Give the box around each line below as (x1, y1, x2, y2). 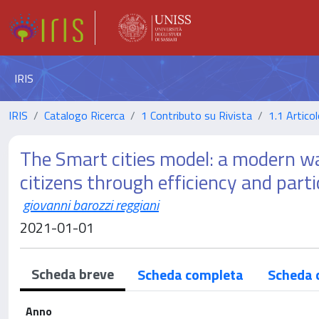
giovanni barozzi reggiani (23, 194, 159, 216)
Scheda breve (31, 263, 114, 285)
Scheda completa (137, 263, 244, 286)
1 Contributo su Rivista (141, 107, 252, 124)
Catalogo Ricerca (44, 107, 125, 124)
